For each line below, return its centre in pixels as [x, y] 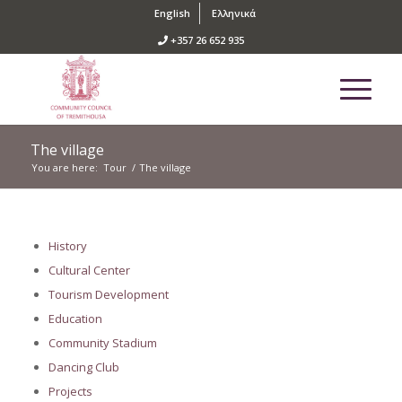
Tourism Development [108, 294]
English [173, 13]
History [67, 246]
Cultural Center [89, 270]
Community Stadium [102, 343]
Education [75, 319]
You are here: [64, 167]
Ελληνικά [234, 13]
